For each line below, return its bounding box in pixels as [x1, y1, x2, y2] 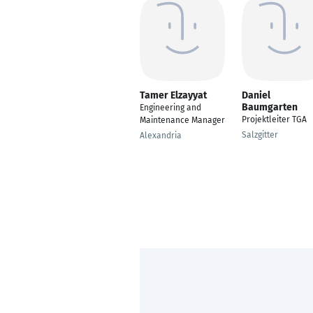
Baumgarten [242, 101, 298, 113]
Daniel [242, 89, 270, 101]
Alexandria [140, 131, 182, 140]
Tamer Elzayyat [140, 89, 207, 101]
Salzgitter [242, 130, 278, 140]
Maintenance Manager [140, 115, 225, 125]
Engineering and [140, 103, 201, 112]
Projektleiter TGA [242, 115, 307, 124]
